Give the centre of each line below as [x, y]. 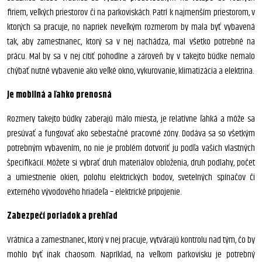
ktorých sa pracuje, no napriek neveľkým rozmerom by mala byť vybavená [131, 27]
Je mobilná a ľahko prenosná [59, 95]
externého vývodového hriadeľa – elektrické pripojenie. [94, 192]
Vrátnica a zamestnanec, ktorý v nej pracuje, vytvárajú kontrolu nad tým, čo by [131, 240]
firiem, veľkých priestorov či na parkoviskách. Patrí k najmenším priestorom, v [131, 13]
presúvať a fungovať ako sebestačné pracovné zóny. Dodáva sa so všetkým [131, 134]
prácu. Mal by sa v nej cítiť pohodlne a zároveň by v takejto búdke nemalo [131, 56]
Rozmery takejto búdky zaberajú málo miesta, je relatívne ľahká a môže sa [131, 119]
